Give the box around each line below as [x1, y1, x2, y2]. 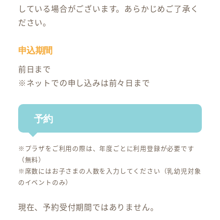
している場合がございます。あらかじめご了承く [18, 2, 199, 15]
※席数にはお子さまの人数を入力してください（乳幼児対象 [18, 166, 201, 176]
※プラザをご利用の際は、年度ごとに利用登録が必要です [18, 143, 194, 153]
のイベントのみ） [18, 177, 73, 187]
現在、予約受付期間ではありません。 [18, 201, 159, 213]
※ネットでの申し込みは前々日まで [18, 77, 150, 89]
